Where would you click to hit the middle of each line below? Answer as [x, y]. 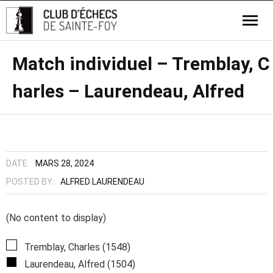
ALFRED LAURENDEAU [102, 182]
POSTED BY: [30, 182]
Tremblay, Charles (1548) [76, 247]
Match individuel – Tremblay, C [141, 64]
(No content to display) [56, 218]
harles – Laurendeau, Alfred [128, 91]
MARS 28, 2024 [65, 163]
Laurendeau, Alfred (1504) [79, 264]
